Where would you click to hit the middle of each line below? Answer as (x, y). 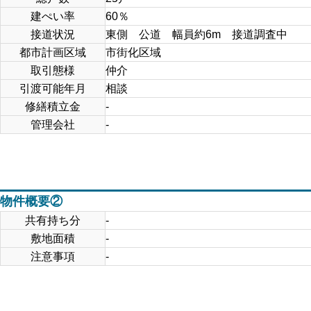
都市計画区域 (53, 52)
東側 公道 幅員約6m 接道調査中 (196, 34)
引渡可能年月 (53, 88)
